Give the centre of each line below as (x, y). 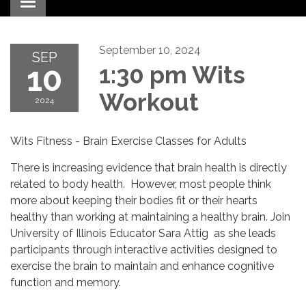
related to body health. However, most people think (141, 184)
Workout (149, 102)
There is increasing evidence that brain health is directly (149, 167)
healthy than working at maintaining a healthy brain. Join (150, 217)
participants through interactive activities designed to (144, 249)
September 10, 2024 (150, 50)
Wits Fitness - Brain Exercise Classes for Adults (128, 141)
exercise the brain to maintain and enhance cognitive (142, 266)
